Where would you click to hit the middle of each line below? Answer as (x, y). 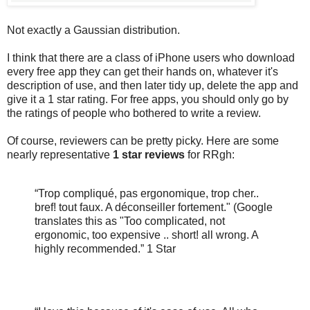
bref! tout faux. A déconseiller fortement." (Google (154, 207)
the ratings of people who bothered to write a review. (134, 113)
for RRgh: (210, 154)
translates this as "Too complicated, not (130, 221)
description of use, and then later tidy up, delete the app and (153, 85)
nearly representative (60, 154)
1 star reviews (149, 154)
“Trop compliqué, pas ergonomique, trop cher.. (147, 193)
